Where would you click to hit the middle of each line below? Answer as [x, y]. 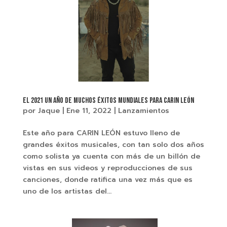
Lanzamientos [143, 111]
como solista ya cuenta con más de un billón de [111, 157]
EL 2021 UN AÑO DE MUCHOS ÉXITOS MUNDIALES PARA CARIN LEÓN [108, 101]
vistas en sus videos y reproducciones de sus [107, 168]
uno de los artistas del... [67, 192]
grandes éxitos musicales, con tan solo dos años [113, 145]
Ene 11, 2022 [89, 111]
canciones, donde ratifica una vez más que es [107, 180]
